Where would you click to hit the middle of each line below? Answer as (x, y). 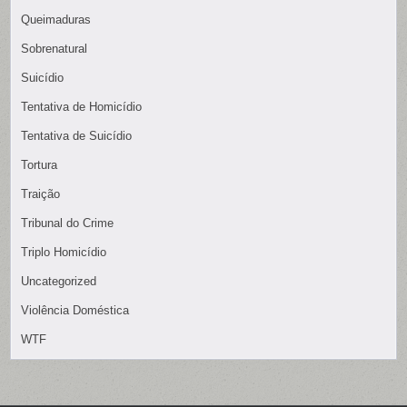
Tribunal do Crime (68, 223)
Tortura (40, 164)
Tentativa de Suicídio (77, 135)
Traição (41, 194)
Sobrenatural (55, 48)
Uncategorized (59, 281)
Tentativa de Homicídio (82, 106)
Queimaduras (56, 19)
